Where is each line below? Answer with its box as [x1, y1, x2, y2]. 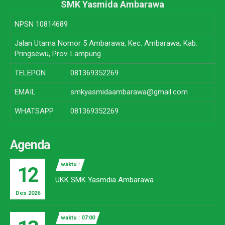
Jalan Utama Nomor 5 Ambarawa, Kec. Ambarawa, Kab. [15, 39, 197, 48]
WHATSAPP [15, 106, 54, 116]
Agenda [10, 138, 50, 153]
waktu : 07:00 [61, 214, 95, 221]
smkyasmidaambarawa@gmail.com [70, 87, 188, 97]
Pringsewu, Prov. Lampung [15, 49, 101, 59]
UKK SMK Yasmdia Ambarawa [55, 175, 154, 185]
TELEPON [15, 68, 46, 78]
